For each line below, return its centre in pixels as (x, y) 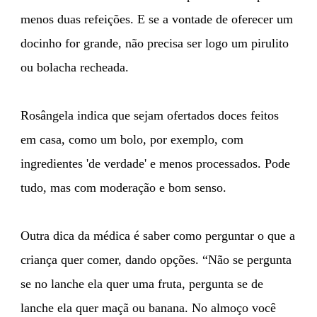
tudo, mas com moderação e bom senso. (123, 187)
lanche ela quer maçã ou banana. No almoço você (148, 307)
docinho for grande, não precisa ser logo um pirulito (155, 43)
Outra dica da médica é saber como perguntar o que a (158, 235)
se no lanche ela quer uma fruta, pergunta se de (142, 283)
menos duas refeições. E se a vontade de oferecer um (157, 19)
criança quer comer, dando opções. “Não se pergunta (156, 259)
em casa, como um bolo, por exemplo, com (132, 139)
